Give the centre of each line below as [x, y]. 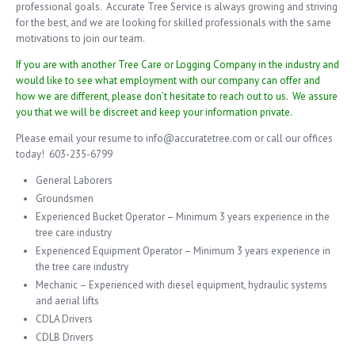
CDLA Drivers [64, 319]
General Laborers [74, 180]
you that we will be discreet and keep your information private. [154, 112]
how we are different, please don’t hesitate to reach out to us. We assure [177, 96]
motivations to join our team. [80, 38]
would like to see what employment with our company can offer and [168, 80]
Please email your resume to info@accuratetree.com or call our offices [174, 138]
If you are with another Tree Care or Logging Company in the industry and [177, 64]
